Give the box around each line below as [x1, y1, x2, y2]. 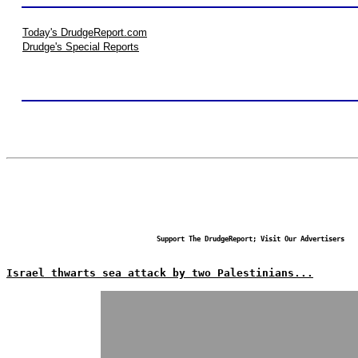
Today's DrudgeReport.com [22, 26, 147, 38]
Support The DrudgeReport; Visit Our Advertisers [156, 235, 344, 243]
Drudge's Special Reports [22, 41, 139, 53]
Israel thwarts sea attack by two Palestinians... [6, 267, 313, 279]
